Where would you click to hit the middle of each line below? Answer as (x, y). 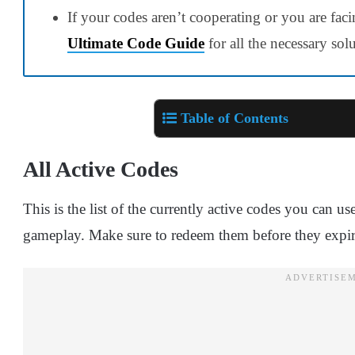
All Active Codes (101, 170)
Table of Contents (235, 118)
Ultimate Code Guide (136, 43)
